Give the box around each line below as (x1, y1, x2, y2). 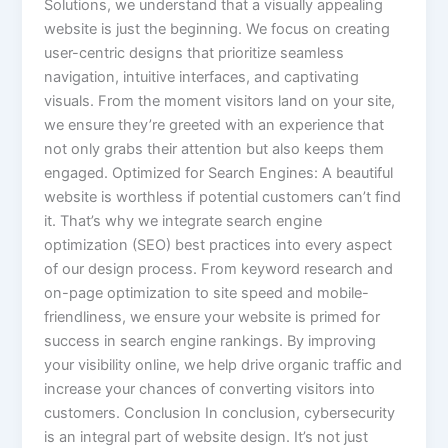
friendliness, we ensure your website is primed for (44, 307, 381, 326)
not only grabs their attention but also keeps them (44, 139, 385, 158)
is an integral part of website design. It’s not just (44, 427, 369, 446)
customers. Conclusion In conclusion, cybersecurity (44, 403, 396, 422)
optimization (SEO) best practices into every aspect (44, 235, 393, 254)
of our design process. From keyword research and (44, 259, 394, 278)
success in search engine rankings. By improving (44, 331, 377, 350)
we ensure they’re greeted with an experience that (44, 115, 385, 134)
